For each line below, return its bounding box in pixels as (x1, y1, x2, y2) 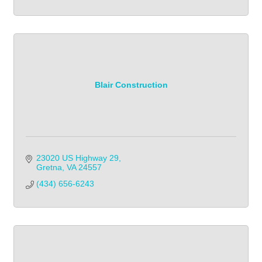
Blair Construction (94, 80, 168, 90)
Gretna (36, 162, 62, 172)
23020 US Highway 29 (36, 153, 119, 163)
